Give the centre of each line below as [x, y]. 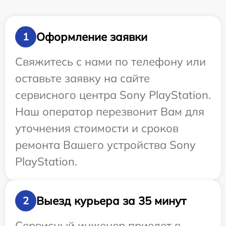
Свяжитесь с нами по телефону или [110, 62]
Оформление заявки [92, 37]
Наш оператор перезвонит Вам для [110, 112]
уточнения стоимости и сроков [97, 128]
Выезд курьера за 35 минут [111, 201]
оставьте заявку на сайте [82, 78]
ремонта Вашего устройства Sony [105, 145]
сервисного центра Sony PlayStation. [113, 95]
